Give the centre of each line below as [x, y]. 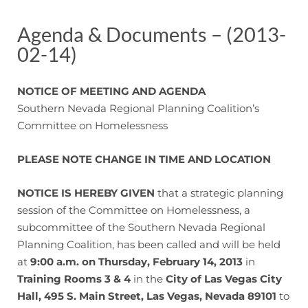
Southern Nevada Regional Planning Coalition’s [138, 108]
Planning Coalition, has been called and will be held [149, 244]
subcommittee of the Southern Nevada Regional [141, 227]
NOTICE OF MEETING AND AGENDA [111, 91]
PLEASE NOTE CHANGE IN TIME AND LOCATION [144, 159]
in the [148, 279]
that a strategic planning [219, 193]
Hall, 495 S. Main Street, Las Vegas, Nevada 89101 [147, 296]
